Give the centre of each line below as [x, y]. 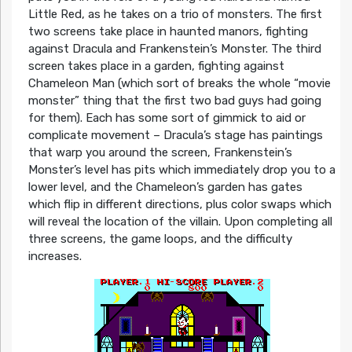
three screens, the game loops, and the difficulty [160, 238]
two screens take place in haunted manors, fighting [168, 31]
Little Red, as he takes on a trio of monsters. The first [175, 14]
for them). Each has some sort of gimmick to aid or [167, 117]
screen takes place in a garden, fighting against [156, 66]
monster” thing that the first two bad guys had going [174, 100]
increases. [55, 256]
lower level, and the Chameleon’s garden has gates [165, 187]
